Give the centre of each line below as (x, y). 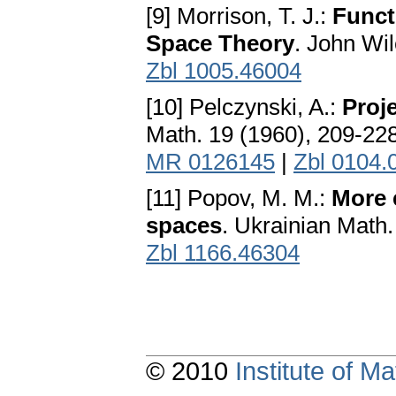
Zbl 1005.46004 (224, 71)
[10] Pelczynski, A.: (244, 107)
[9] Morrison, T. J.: (239, 16)
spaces (184, 226)
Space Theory (220, 44)
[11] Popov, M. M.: (239, 198)
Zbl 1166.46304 (223, 253)
